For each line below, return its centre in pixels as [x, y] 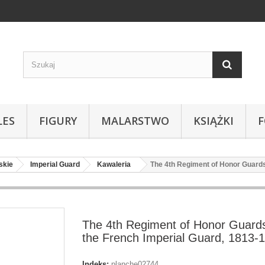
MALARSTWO [135, 121]
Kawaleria [114, 164]
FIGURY [58, 121]
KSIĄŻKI [214, 121]
